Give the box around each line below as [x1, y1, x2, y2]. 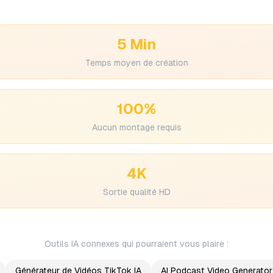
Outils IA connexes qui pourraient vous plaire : [44, 239, 229, 249]
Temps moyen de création [85, 58, 188, 68]
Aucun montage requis [91, 122, 182, 132]
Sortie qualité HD [102, 187, 171, 197]
